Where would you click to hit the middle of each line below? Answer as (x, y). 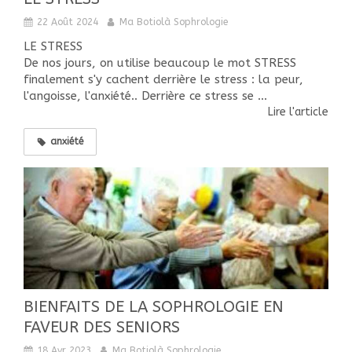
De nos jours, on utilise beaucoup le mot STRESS (160, 63)
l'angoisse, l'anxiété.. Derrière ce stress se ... (145, 96)
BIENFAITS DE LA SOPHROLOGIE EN (154, 307)
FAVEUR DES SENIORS (102, 328)
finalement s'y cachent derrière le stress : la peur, (163, 80)
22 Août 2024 (68, 22)
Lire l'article (298, 112)
